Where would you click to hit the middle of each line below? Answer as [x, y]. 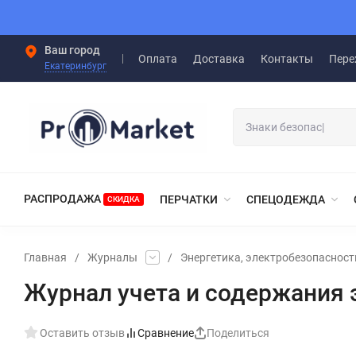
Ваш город [72, 50]
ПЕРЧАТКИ [189, 199]
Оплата [158, 58]
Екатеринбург [75, 66]
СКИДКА [124, 199]
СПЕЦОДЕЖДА [286, 199]
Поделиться [238, 333]
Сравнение [166, 333]
